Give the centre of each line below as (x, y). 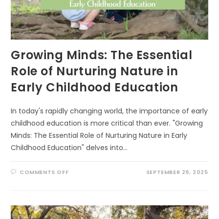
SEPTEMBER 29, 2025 (177, 172)
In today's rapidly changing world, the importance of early (109, 111)
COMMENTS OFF (44, 172)
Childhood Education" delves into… (69, 148)
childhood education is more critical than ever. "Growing (107, 123)
